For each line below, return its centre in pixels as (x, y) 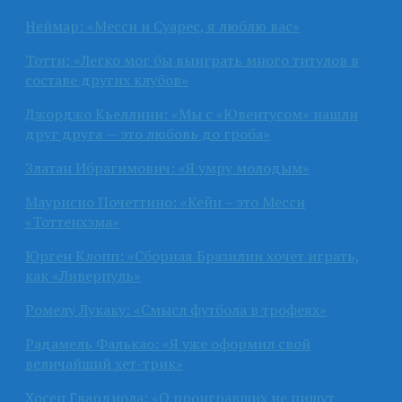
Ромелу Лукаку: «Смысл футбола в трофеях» (176, 309)
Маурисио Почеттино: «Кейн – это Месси (165, 201)
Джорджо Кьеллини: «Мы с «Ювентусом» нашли (192, 114)
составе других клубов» (107, 79)
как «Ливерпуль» (83, 275)
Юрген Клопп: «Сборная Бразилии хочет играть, (192, 255)
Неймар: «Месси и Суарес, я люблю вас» (162, 26)
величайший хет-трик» (104, 363)
